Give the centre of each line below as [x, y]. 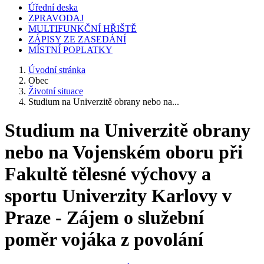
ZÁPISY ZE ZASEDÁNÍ [77, 39]
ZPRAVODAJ [56, 18]
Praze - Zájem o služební [104, 218]
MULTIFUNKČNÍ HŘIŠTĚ [82, 29]
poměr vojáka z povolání [104, 240]
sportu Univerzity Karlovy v [118, 196]
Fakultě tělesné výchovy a [108, 174]
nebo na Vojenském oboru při [124, 152]
